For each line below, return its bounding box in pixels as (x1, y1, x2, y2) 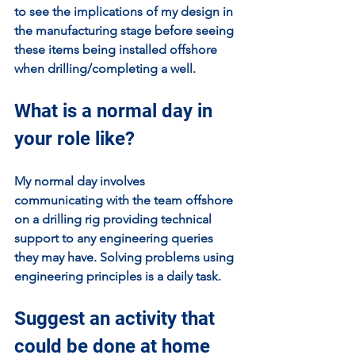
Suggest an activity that (14, 307, 219, 330)
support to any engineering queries (14, 231, 216, 246)
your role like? (14, 128, 135, 150)
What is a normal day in (14, 100, 217, 122)
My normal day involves (14, 174, 148, 189)
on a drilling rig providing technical (14, 212, 215, 227)
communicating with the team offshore (14, 193, 236, 208)
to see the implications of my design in (14, 4, 236, 19)
